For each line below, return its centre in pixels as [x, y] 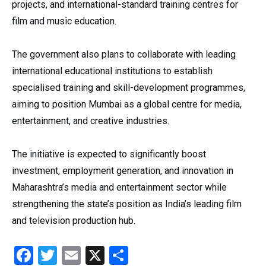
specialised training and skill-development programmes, [129, 87]
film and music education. [64, 21]
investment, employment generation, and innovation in [123, 170]
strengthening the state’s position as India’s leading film [127, 204]
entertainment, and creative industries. [91, 121]
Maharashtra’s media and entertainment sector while [119, 187]
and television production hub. [74, 220]
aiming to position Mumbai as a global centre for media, [127, 104]
